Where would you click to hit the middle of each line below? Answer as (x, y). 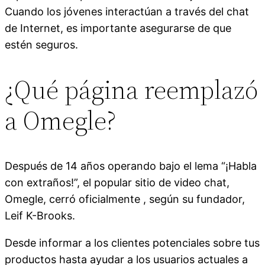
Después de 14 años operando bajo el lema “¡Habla (131, 166)
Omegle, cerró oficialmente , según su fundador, (125, 199)
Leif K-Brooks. (40, 215)
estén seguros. (41, 44)
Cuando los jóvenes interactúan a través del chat (127, 11)
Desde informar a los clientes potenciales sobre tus (132, 243)
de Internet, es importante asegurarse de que (118, 28)
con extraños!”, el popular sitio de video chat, (117, 182)
